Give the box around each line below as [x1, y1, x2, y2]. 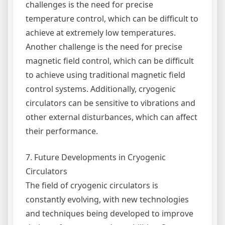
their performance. [26, 125, 98, 137]
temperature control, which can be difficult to [26, 13, 198, 24]
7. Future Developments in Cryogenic [26, 151, 166, 163]
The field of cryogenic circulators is [26, 179, 158, 191]
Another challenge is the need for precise [26, 41, 182, 52]
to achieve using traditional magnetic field [26, 69, 185, 80]
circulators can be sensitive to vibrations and [26, 97, 195, 108]
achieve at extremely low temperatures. [26, 27, 176, 38]
